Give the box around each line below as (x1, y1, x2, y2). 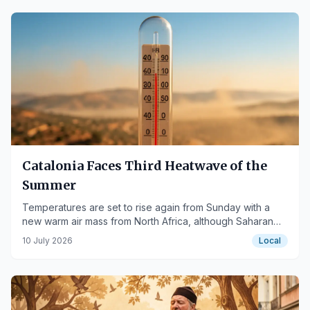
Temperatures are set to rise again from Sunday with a (22, 201, 270, 213)
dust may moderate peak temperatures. (22, 229, 202, 241)
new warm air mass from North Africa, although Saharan (22, 215, 273, 227)
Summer (22, 177, 76, 193)
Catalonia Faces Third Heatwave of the (22, 158, 267, 174)
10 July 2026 (22, 235, 73, 246)
